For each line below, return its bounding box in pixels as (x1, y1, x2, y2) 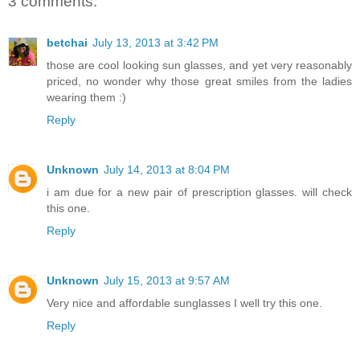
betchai (47, 36, 88, 50)
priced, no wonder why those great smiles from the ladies (47, 75, 352, 88)
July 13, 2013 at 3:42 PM (92, 36, 219, 50)
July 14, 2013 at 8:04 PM (104, 163, 230, 177)
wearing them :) (47, 91, 126, 104)
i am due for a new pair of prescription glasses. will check (47, 186, 352, 199)
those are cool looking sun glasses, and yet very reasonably (47, 59, 352, 72)
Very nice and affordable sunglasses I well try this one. (47, 297, 322, 310)
